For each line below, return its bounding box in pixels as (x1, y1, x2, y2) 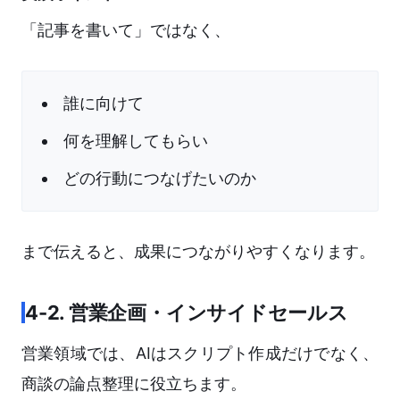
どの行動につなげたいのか (63, 169, 256, 188)
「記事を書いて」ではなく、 (21, 21, 230, 40)
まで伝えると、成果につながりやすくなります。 (21, 242, 375, 262)
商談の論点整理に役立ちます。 (21, 374, 246, 394)
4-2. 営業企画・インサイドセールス (25, 301, 348, 325)
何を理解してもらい (63, 131, 208, 151)
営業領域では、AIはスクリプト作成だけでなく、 (21, 344, 379, 363)
